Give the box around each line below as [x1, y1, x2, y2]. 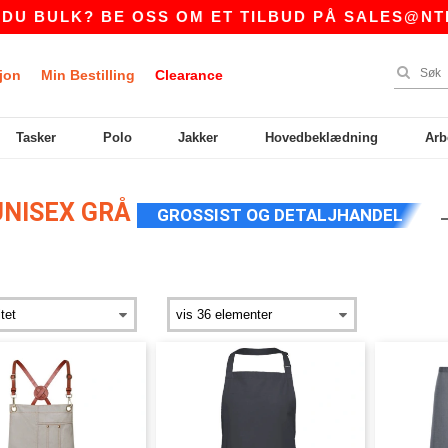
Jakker [178, 130, 219, 145]
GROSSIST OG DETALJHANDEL [157, 205, 403, 225]
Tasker [15, 130, 56, 145]
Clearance [155, 67, 223, 83]
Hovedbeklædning [265, 130, 379, 145]
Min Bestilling [41, 67, 135, 83]
